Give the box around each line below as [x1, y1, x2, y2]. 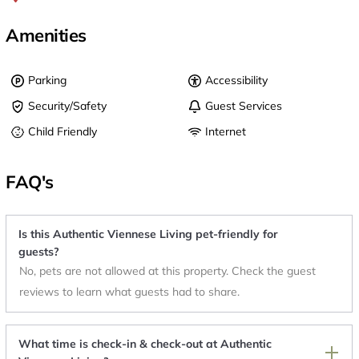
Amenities [6, 23, 87, 46]
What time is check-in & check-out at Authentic [18, 336, 272, 351]
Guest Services [205, 98, 282, 113]
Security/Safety [28, 98, 107, 113]
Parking [28, 72, 67, 87]
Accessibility [205, 72, 268, 87]
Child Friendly [28, 123, 97, 139]
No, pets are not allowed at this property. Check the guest [19, 263, 316, 278]
